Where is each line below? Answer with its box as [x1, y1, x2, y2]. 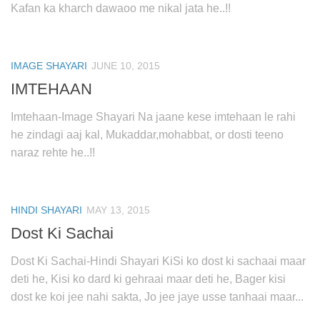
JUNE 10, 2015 [91, 59, 160, 71]
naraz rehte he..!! [11, 146, 95, 159]
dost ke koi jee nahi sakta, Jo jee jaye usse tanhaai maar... [11, 291, 304, 304]
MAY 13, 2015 [86, 204, 150, 216]
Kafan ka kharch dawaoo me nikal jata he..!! [11, 1, 231, 14]
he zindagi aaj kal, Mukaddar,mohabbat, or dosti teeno [11, 129, 284, 141]
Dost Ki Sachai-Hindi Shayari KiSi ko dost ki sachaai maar [11, 255, 306, 268]
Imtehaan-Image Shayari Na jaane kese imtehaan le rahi [11, 111, 296, 124]
